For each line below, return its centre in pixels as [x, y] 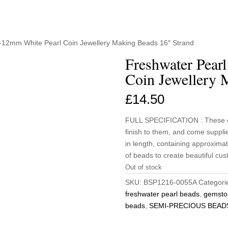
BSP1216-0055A [170, 182]
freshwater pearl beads [162, 194]
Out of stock [143, 167]
